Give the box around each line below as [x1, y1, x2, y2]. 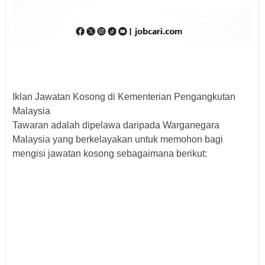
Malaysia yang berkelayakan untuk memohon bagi [12, 134, 223, 144]
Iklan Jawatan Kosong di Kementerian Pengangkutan [12, 91, 235, 102]
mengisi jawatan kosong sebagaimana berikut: [12, 148, 207, 159]
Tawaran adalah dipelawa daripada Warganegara [12, 119, 219, 130]
